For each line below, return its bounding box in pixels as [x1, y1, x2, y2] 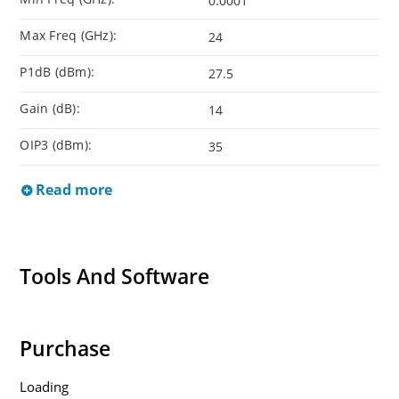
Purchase [20, 333, 111, 362]
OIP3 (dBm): [20, 136, 93, 154]
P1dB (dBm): [20, 63, 95, 81]
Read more [32, 180, 113, 200]
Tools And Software [20, 262, 210, 291]
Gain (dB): [20, 100, 80, 118]
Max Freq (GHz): [20, 27, 118, 45]
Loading [20, 377, 69, 395]
